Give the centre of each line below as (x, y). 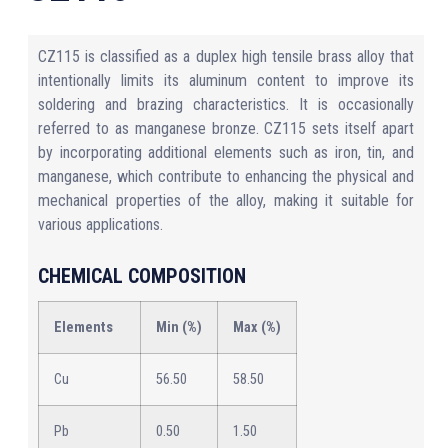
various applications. (100, 224)
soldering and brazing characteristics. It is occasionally (226, 104)
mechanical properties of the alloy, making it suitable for (226, 200)
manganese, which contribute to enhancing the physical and (226, 176)
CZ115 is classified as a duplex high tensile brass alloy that (226, 56)
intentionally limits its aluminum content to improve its (226, 80)
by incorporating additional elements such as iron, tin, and (226, 152)
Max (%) (257, 328)
